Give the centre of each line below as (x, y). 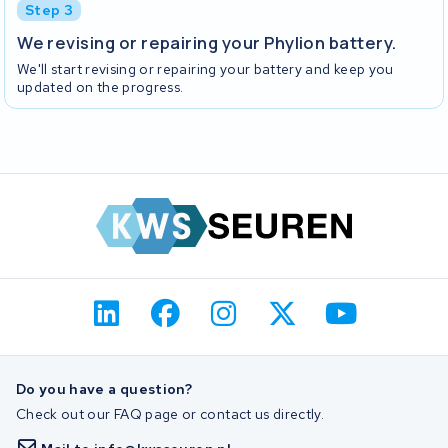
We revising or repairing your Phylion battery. (207, 42)
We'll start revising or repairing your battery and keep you (205, 69)
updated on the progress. (100, 87)
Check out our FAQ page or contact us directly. (170, 413)
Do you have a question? (104, 389)
